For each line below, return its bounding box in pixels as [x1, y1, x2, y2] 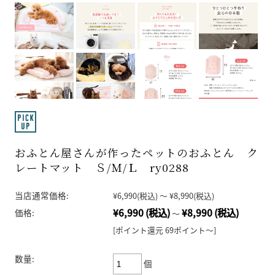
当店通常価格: [14, 189, 69, 202]
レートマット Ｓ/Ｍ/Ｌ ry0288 [14, 160, 189, 176]
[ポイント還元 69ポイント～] [112, 224, 216, 236]
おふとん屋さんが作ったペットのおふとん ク [14, 145, 258, 161]
